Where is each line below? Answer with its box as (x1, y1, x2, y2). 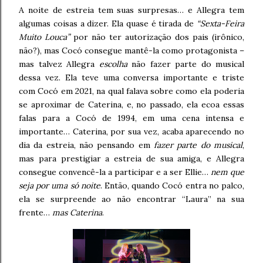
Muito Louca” (19, 32, 70, 43)
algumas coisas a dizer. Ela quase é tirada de (19, 18, 197, 29)
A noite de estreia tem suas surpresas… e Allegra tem (19, 5, 244, 16)
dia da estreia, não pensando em (19, 140, 154, 151)
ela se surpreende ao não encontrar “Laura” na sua (19, 194, 244, 205)
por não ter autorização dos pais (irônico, (70, 32, 244, 43)
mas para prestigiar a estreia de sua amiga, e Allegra (19, 153, 244, 164)
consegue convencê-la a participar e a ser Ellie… (19, 167, 211, 178)
